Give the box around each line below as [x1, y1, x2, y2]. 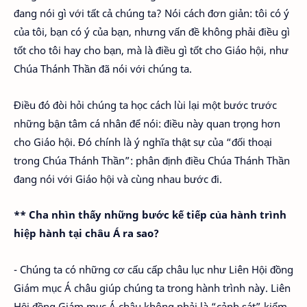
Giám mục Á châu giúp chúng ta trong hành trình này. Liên [14, 280, 291, 295]
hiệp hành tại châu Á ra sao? [14, 226, 159, 240]
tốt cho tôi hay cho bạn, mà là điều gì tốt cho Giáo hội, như [14, 43, 288, 57]
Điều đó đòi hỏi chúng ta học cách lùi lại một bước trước [14, 97, 277, 112]
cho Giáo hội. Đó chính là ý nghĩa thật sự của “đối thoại [14, 134, 272, 149]
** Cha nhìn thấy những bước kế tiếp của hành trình [14, 208, 286, 221]
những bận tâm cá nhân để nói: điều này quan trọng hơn [14, 116, 280, 130]
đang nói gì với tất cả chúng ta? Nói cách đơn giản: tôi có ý [14, 6, 289, 20]
